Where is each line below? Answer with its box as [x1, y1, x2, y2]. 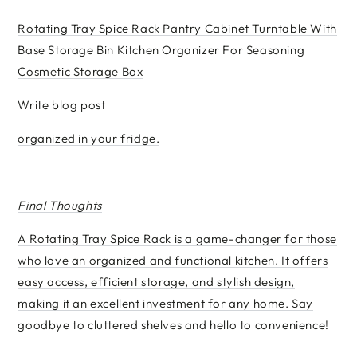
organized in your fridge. [18, 131, 160, 146]
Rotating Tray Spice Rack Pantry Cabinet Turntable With [18, 21, 337, 36]
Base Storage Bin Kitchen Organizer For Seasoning [18, 42, 305, 57]
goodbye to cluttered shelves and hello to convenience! [18, 317, 329, 332]
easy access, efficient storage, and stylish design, [18, 274, 295, 289]
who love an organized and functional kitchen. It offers [18, 253, 328, 268]
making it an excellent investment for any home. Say [18, 296, 313, 311]
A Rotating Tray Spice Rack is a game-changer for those [18, 231, 337, 246]
